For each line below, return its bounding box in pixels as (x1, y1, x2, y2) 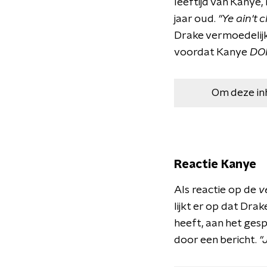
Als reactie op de (174, 185, 259, 195)
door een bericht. (174, 235, 259, 246)
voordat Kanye (174, 47, 250, 58)
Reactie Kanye (174, 159, 256, 170)
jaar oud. (174, 14, 218, 24)
